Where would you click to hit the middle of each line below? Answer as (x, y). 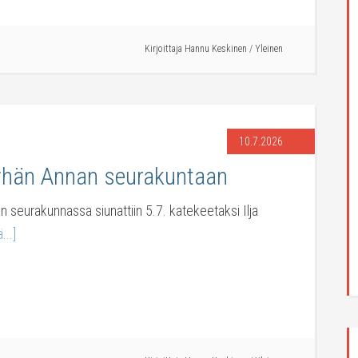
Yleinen (269, 49)
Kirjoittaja (165, 49)
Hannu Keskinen (216, 49)
